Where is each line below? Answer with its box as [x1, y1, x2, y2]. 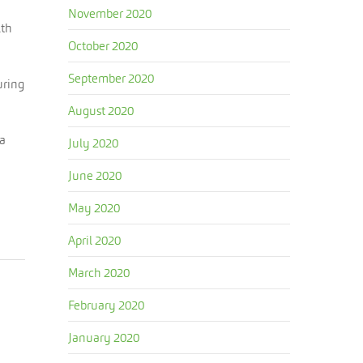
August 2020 [68, 103, 135, 118]
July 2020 [68, 135, 119, 151]
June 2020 [68, 168, 122, 183]
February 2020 [68, 297, 145, 313]
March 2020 [68, 265, 130, 280]
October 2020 [68, 38, 139, 53]
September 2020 [68, 70, 155, 86]
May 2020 [68, 200, 121, 216]
